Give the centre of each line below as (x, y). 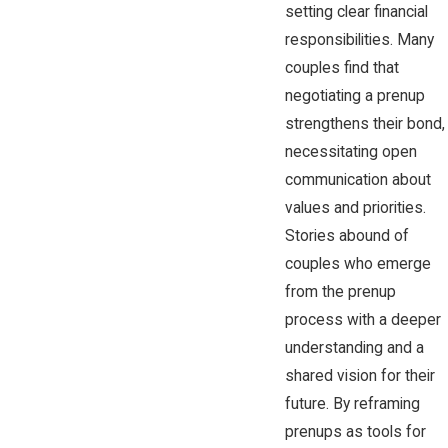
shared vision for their (359, 375)
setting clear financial (356, 11)
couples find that (341, 67)
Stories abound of (346, 235)
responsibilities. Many (359, 39)
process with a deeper (362, 319)
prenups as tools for (355, 431)
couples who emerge (357, 263)
